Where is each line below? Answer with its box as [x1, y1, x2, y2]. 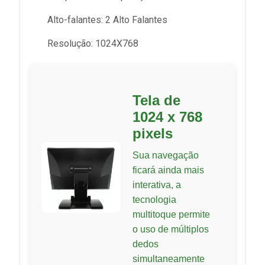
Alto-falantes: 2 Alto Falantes [47, 14, 167, 25]
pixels [132, 125, 173, 141]
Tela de [132, 92, 180, 108]
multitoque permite [132, 209, 210, 219]
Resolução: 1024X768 [47, 37, 138, 49]
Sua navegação [132, 150, 199, 160]
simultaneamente [132, 253, 205, 264]
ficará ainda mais [132, 164, 204, 175]
